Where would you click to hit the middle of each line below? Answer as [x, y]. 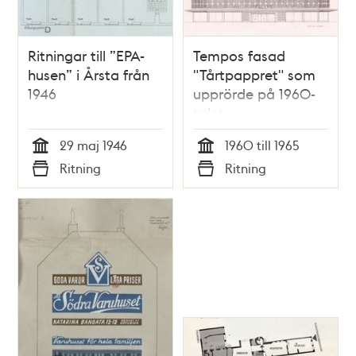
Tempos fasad [239, 56]
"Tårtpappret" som [254, 75]
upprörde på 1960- [254, 94]
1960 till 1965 [262, 145]
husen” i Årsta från [89, 75]
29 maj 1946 [94, 145]
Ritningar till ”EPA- [87, 56]
